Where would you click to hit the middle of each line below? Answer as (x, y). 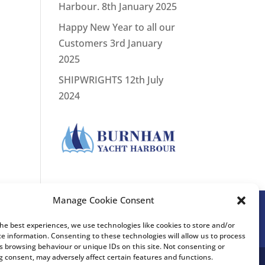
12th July (144, 80)
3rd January (136, 43)
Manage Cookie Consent (103, 200)
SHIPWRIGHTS (90, 80)
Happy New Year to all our (117, 27)
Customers (83, 43)
